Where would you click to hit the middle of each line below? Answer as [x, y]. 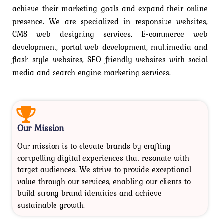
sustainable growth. [51, 205]
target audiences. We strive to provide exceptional [104, 170]
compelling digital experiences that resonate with [103, 158]
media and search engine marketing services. [92, 72]
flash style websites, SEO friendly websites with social [110, 60]
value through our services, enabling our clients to [104, 181]
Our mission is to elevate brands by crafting [94, 146]
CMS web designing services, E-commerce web [110, 34]
